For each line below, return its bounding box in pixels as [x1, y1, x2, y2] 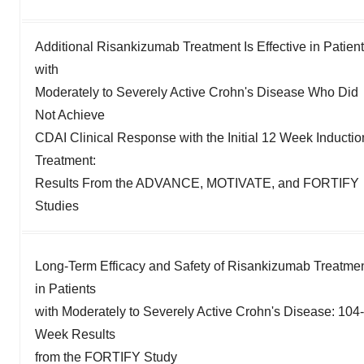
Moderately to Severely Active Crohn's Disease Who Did [35, 84, 358, 99]
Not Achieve [35, 107, 105, 122]
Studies [35, 198, 79, 213]
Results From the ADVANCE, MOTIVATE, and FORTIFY [35, 175, 359, 190]
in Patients [35, 281, 96, 296]
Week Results [35, 327, 115, 341]
